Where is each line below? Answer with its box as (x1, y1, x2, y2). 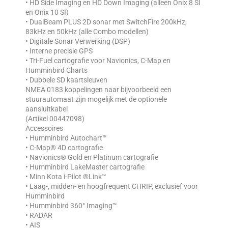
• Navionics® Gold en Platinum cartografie (25, 153, 158, 162)
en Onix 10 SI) (25, 8, 69, 17)
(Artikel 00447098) (25, 115, 84, 123)
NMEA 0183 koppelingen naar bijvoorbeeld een (25, 85, 172, 94)
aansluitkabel (25, 105, 68, 113)
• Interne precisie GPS (25, 47, 93, 55)
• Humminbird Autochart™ (25, 134, 107, 142)
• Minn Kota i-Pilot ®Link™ (25, 173, 106, 181)
